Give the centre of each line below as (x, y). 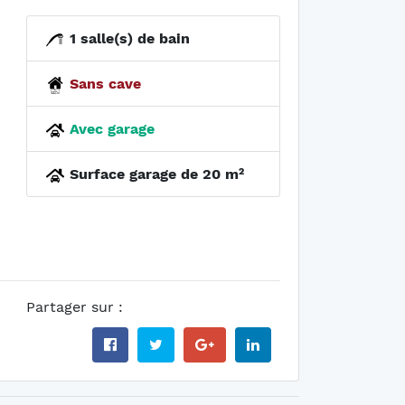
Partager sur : (74, 307)
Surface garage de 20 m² (154, 174)
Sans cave (103, 84)
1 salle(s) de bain (127, 38)
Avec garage (109, 129)
